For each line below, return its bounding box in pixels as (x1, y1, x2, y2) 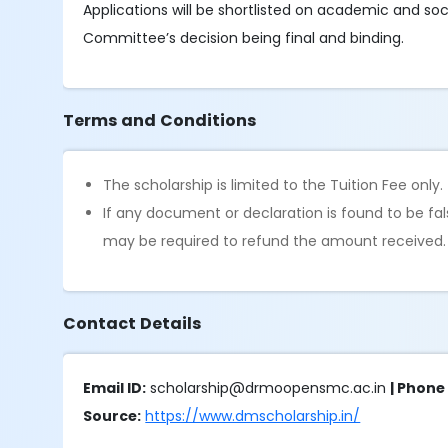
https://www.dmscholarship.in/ (145, 406, 361, 426)
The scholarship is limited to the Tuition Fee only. (103, 175, 444, 195)
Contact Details (63, 312, 202, 335)
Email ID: (83, 378, 147, 398)
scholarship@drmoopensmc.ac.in (146, 378, 391, 398)
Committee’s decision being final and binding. (83, 28, 405, 48)
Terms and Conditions (63, 109, 257, 132)
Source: (83, 406, 142, 426)
